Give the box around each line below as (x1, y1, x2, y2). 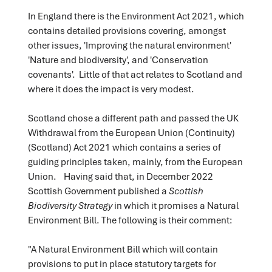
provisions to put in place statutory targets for (27, 257, 216, 270)
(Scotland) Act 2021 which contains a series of (27, 140, 221, 153)
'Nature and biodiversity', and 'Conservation (27, 53, 208, 66)
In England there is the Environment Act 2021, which (27, 9, 244, 22)
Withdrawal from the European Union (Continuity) (27, 126, 235, 138)
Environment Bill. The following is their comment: (27, 213, 233, 226)
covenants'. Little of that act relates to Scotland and (27, 67, 242, 80)
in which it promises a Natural (114, 199, 239, 211)
